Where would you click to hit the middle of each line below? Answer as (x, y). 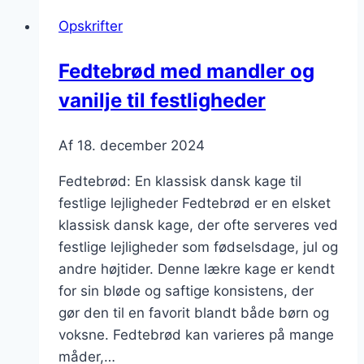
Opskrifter (91, 26)
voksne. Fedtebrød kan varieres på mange (196, 334)
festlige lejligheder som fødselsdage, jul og (198, 247)
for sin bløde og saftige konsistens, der (186, 290)
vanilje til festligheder (162, 100)
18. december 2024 (141, 145)
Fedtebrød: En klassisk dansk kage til (180, 181)
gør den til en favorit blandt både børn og (194, 312)
